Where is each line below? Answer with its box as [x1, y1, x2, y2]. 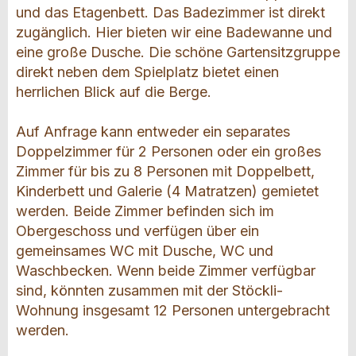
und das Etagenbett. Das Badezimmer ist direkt [16, 4, 325, 21]
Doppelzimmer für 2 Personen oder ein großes [16, 143, 321, 161]
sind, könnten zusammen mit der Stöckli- [16, 282, 283, 300]
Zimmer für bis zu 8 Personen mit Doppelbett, [16, 163, 315, 180]
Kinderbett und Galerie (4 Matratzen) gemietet [16, 183, 319, 200]
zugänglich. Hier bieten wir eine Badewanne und [16, 24, 332, 41]
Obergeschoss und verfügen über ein [16, 222, 259, 240]
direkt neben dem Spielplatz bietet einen [16, 64, 279, 81]
